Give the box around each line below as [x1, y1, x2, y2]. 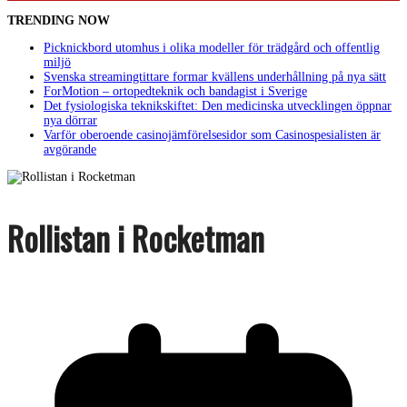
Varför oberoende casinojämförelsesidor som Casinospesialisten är [44, 128, 381, 142]
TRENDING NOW [7, 14, 110, 27]
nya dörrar [44, 114, 97, 127]
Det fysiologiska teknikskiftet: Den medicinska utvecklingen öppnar [44, 99, 392, 113]
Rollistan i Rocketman [7, 213, 264, 262]
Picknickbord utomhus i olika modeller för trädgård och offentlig [44, 41, 380, 55]
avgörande [44, 143, 96, 156]
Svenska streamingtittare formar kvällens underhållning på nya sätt [44, 70, 386, 84]
